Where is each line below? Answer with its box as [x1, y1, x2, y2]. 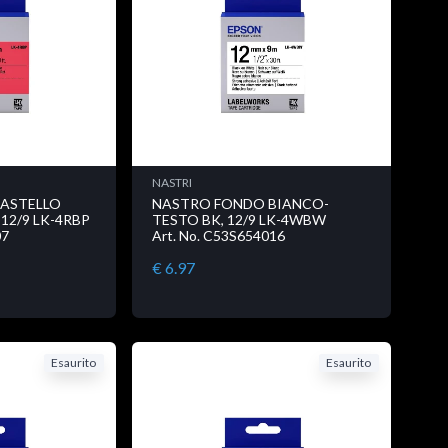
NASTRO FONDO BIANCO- [151, 195, 329, 213]
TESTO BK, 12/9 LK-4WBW [151, 211, 326, 229]
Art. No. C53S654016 [151, 227, 285, 245]
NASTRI [151, 175, 192, 191]
